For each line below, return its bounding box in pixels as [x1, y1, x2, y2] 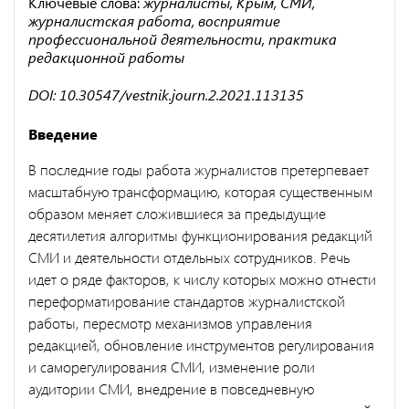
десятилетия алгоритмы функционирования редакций [28, 225, 372, 245]
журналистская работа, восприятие [28, 10, 280, 30]
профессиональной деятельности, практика [28, 28, 337, 48]
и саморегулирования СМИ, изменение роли [28, 356, 315, 376]
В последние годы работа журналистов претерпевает [28, 159, 369, 179]
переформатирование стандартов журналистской [28, 290, 345, 310]
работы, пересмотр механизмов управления [28, 312, 312, 332]
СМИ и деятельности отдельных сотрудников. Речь [28, 246, 350, 267]
